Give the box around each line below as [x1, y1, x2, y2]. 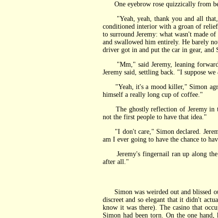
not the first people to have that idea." [102, 113, 207, 121]
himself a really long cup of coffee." [102, 91, 203, 98]
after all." [102, 158, 129, 165]
